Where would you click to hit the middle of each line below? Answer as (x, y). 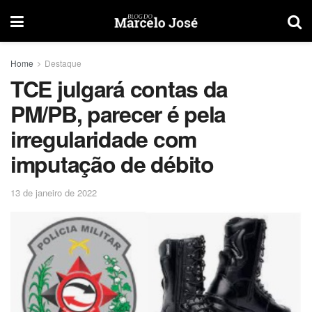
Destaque (63, 63)
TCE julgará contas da (119, 88)
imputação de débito (112, 164)
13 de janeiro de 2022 (54, 192)
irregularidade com (103, 139)
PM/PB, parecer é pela (118, 114)
